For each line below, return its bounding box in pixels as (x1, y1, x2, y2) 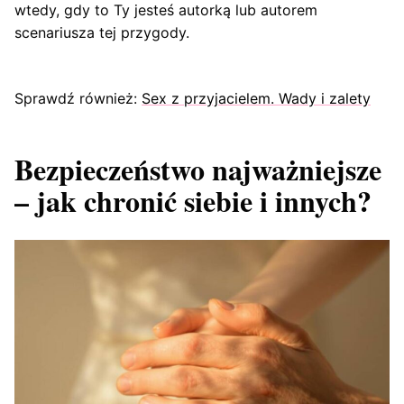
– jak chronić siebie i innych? (14, 179, 372, 222)
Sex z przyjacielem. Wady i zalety (142, 88, 371, 107)
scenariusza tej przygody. (14, 23, 189, 41)
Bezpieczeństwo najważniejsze (14, 147, 381, 190)
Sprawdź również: (14, 88, 142, 107)
